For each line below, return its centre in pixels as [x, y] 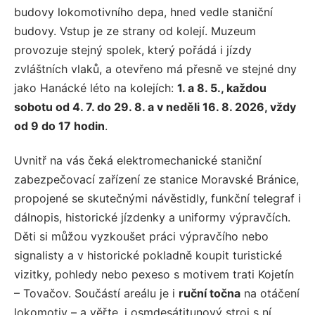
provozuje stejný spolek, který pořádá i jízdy [133, 50]
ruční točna [210, 294]
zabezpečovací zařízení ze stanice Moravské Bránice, [156, 180]
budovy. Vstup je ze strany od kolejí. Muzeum [135, 31]
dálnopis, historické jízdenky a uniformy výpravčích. [152, 218]
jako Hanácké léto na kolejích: [96, 88]
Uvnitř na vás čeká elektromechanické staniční [138, 161]
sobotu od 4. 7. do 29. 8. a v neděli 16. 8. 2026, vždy [155, 107]
